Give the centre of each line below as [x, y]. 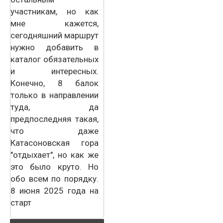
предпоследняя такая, [55, 119]
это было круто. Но [55, 167]
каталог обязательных [55, 59]
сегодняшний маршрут [55, 35]
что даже [55, 131]
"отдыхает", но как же [55, 155]
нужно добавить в [55, 47]
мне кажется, [55, 23]
